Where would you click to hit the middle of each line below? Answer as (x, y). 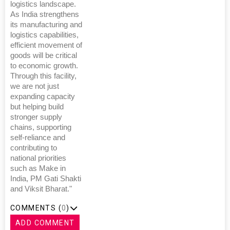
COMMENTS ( (36, 208)
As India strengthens (45, 14)
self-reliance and (38, 137)
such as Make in (38, 168)
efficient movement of (46, 45)
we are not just (35, 86)
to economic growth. (44, 65)
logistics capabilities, (44, 35)
